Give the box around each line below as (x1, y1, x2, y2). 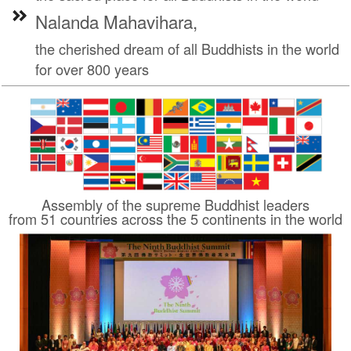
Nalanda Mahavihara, (35, 9, 197, 34)
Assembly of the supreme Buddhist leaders (42, 194, 309, 215)
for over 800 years (35, 59, 149, 79)
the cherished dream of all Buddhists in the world (35, 38, 339, 59)
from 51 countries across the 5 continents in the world (9, 208, 342, 229)
